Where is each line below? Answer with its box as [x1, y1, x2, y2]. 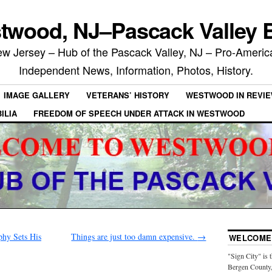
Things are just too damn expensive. [71, 230, 198, 242]
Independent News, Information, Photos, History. [19, 62, 253, 78]
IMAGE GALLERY [4, 89, 70, 101]
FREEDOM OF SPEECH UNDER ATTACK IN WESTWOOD [33, 107, 245, 119]
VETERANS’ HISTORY [86, 89, 169, 101]
